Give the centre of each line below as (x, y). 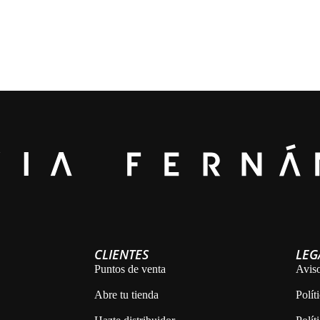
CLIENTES (122, 255)
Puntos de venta (130, 269)
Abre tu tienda (127, 295)
